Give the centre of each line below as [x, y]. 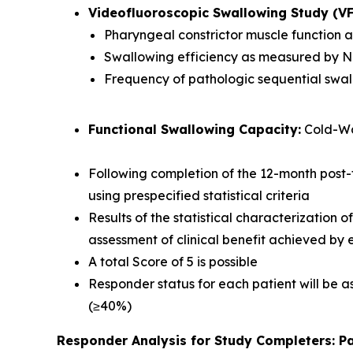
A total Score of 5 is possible [173, 261]
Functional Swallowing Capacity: [195, 129]
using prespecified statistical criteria [199, 195]
